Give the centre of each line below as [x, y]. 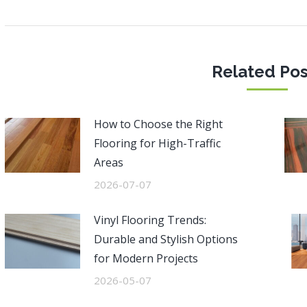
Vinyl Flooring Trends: [150, 220]
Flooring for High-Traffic [157, 143]
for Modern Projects [146, 258]
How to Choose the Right [158, 124]
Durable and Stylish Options [165, 239]
